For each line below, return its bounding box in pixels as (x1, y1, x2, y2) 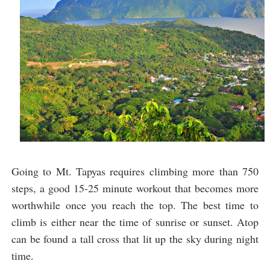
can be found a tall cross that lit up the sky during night (11, 231, 259, 246)
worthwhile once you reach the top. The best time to (11, 197, 259, 212)
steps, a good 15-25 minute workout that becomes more (11, 180, 259, 195)
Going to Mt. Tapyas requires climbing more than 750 (11, 163, 259, 178)
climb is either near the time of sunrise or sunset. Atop (11, 214, 259, 229)
